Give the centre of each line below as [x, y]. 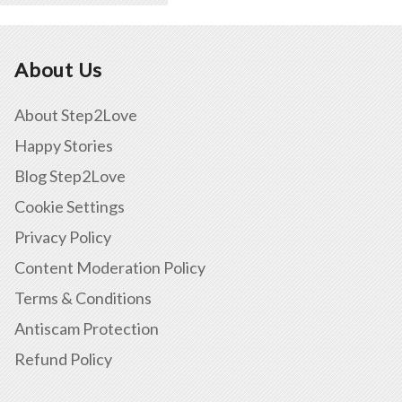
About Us [59, 69]
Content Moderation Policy [110, 267]
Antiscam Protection [87, 328]
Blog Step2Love [70, 175]
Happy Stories [64, 145]
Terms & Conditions [83, 297]
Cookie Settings [70, 206]
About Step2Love [76, 114]
